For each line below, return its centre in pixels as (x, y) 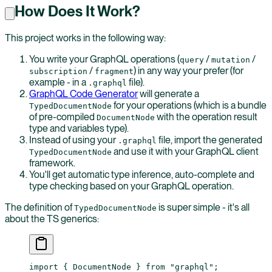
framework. (52, 163)
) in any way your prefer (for (189, 70)
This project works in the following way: (85, 38)
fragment (114, 71)
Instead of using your (73, 140)
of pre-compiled (63, 117)
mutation (231, 59)
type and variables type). (79, 128)
